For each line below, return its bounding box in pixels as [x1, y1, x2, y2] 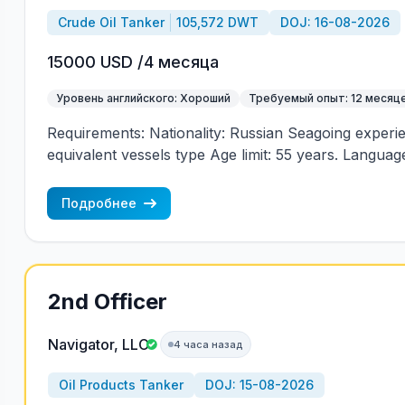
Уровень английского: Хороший [55, 91, 231, 105]
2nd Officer [47, 288, 167, 315]
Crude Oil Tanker [57, 14, 165, 30]
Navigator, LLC [47, 335, 149, 353]
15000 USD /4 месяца [46, 52, 219, 71]
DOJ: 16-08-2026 [279, 14, 390, 30]
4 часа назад [173, 338, 243, 351]
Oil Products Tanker [58, 377, 184, 392]
